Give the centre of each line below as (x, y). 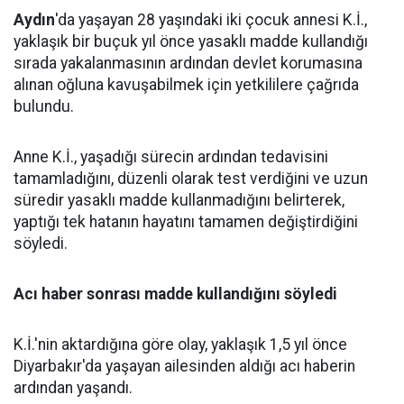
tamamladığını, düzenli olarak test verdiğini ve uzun (191, 179)
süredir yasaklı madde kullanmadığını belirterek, (179, 200)
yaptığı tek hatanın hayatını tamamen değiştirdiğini (186, 222)
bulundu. (44, 106)
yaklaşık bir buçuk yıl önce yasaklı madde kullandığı (191, 41)
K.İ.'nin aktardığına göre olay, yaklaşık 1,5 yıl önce (180, 344)
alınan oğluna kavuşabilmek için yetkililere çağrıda (186, 85)
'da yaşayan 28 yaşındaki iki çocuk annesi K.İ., (211, 20)
